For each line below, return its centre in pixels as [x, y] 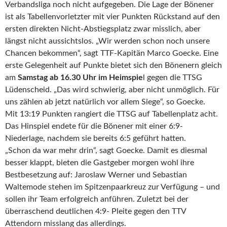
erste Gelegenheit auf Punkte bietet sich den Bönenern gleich [113, 65]
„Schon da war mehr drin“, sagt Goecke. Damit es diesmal [106, 150]
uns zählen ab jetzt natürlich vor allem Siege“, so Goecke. [105, 102]
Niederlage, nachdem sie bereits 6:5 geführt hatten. [96, 138]
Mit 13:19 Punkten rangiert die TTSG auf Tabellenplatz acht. [111, 114]
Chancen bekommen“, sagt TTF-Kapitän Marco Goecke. [104, 53]
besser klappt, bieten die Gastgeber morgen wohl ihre [100, 162]
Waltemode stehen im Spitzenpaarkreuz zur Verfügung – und [112, 187]
